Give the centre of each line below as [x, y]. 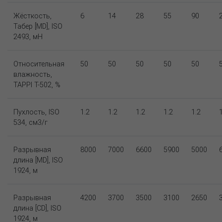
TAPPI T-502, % [37, 84]
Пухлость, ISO [36, 112]
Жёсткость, [32, 16]
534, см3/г [30, 122]
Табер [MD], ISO [38, 26]
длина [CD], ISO [37, 208]
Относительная [39, 64]
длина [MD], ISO [38, 160]
